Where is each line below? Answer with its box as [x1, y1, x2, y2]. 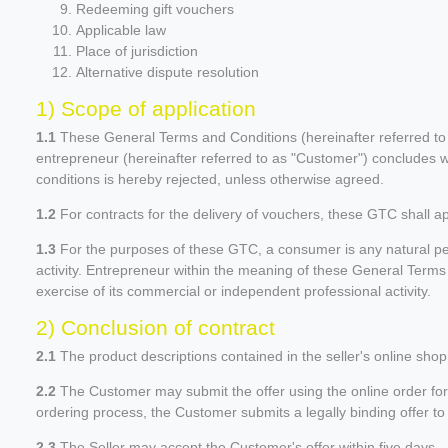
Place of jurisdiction [76, 42, 198, 59]
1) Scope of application [36, 96, 256, 120]
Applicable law [76, 21, 166, 38]
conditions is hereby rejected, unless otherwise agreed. [36, 170, 384, 187]
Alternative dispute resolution [76, 63, 259, 80]
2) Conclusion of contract [36, 315, 275, 339]
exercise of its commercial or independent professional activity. [36, 282, 431, 299]
